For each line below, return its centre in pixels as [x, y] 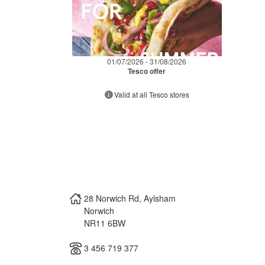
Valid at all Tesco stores [151, 94]
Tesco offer [147, 71]
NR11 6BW [105, 223]
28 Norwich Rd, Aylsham [130, 198]
